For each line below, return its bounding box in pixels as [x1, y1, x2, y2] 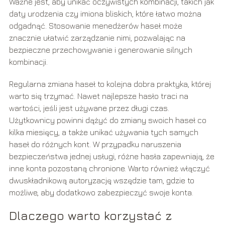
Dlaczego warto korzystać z [9, 208, 172, 223]
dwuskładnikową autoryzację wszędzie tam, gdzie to [9, 176, 194, 185]
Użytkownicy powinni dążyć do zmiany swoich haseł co [9, 116, 206, 125]
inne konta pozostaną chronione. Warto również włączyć [9, 164, 210, 173]
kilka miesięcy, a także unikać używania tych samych [9, 128, 198, 137]
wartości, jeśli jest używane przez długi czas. [9, 103, 169, 113]
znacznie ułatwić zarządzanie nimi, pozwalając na [9, 33, 185, 43]
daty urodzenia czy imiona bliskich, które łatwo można [9, 9, 201, 19]
